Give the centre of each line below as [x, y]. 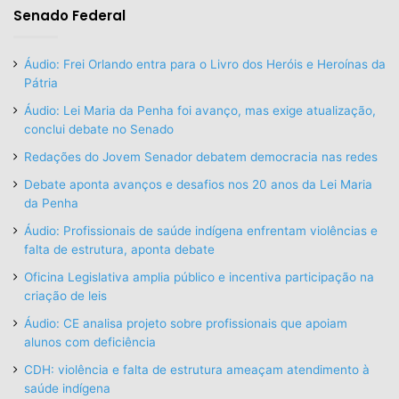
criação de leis [65, 295]
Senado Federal [69, 15]
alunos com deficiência [90, 342]
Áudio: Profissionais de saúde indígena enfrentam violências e [201, 230]
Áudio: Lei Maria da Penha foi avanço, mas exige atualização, [200, 110]
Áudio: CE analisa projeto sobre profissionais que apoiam [186, 323]
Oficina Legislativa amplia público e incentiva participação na [199, 277]
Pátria [41, 82]
